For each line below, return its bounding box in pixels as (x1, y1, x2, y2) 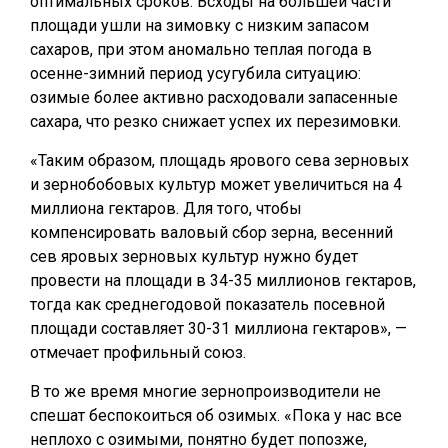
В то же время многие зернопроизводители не (30, 382, 381, 401)
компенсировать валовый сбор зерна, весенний (30, 223, 393, 242)
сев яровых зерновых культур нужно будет (30, 247, 358, 266)
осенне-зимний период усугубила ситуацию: (30, 64, 361, 83)
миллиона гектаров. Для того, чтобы (30, 199, 302, 218)
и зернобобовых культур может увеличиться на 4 (30, 175, 402, 194)
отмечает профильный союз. (30, 343, 246, 362)
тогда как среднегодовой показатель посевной (30, 295, 385, 314)
